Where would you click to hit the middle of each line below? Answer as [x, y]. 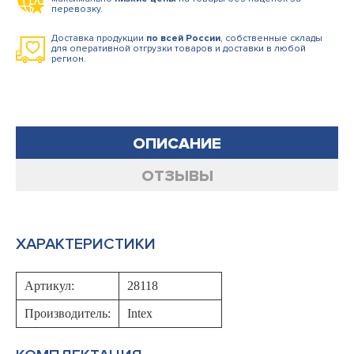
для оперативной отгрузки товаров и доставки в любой [179, 49]
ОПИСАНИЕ [177, 144]
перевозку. [77, 9]
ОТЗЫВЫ [177, 176]
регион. [69, 59]
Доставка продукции [99, 38]
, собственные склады [271, 38]
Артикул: [49, 286]
